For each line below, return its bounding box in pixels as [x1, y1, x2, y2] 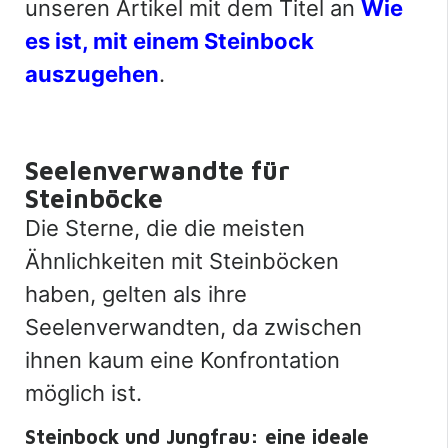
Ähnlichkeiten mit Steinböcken [25, 247, 339, 274]
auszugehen [25, 60, 159, 87]
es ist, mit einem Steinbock [25, 27, 314, 54]
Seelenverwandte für [25, 154, 290, 185]
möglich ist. [25, 379, 142, 406]
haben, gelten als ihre [25, 280, 247, 307]
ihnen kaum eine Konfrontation [25, 346, 340, 373]
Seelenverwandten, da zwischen [25, 313, 362, 340]
